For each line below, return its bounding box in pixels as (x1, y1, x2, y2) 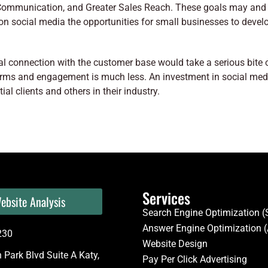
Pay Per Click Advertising (142, 254, 248, 265)
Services (142, 187, 191, 209)
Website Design (142, 238, 208, 249)
